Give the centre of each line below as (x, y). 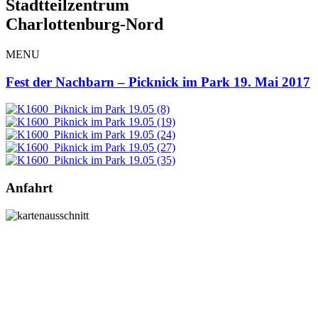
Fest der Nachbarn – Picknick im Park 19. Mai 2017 (158, 82)
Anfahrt (29, 187)
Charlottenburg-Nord (84, 24)
